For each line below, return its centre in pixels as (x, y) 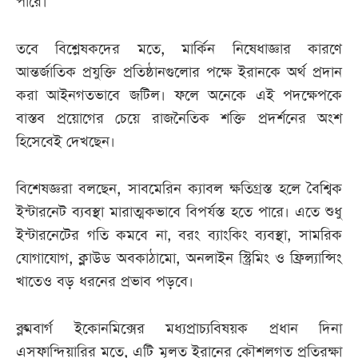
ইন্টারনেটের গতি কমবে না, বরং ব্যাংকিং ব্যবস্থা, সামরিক (179, 236)
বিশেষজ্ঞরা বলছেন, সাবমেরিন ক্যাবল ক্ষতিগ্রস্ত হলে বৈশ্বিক (179, 189)
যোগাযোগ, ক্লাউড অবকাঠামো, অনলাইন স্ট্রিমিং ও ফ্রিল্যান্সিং (179, 259)
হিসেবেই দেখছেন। (66, 142)
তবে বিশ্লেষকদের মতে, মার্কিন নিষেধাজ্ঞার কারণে (179, 50)
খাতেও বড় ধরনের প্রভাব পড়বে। (105, 282)
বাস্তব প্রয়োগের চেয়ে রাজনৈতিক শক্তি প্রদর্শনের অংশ (179, 119)
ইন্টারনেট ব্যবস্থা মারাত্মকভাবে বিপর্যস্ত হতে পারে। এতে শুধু (179, 213)
